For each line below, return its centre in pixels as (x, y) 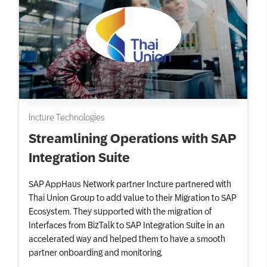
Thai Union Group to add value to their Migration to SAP (133, 198)
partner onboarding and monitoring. (96, 252)
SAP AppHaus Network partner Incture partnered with (130, 184)
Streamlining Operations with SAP (132, 139)
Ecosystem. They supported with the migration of (120, 211)
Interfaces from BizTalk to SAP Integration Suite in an (127, 225)
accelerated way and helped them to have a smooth (127, 239)
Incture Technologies (66, 117)
